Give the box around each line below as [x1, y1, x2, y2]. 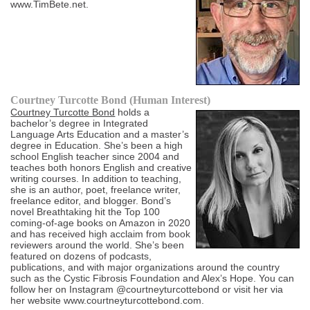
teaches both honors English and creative [10, 162, 192, 174]
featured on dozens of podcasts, [10, 250, 152, 262]
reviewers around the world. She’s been [10, 239, 185, 251]
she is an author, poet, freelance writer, [10, 184, 181, 196]
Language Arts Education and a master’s [10, 129, 190, 140]
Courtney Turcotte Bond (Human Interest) [10, 94, 211, 107]
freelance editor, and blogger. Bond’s [10, 195, 172, 207]
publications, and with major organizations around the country [10, 262, 280, 273]
